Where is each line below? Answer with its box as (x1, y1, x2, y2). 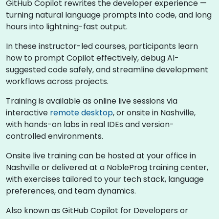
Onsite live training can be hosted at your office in (6, 150, 196, 161)
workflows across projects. (6, 75, 109, 87)
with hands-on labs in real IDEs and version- (6, 118, 174, 130)
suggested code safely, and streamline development (6, 64, 208, 75)
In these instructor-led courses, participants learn (6, 40, 198, 52)
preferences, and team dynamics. (6, 185, 136, 197)
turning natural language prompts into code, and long (6, 9, 212, 21)
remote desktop (50, 107, 113, 118)
